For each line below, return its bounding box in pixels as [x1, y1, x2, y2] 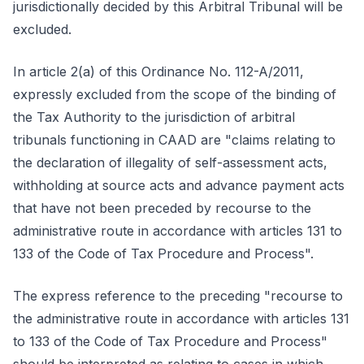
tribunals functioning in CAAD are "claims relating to [13, 132, 336, 148]
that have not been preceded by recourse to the [13, 200, 311, 216]
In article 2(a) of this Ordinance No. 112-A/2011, [13, 63, 304, 80]
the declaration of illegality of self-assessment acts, [13, 154, 327, 171]
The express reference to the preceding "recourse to [13, 288, 343, 304]
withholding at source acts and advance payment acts [13, 177, 344, 193]
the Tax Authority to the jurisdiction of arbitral [13, 109, 295, 125]
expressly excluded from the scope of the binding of [13, 86, 336, 102]
